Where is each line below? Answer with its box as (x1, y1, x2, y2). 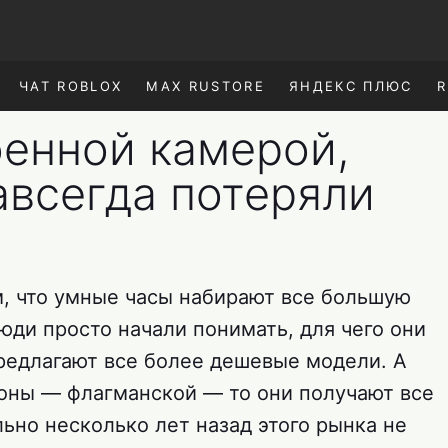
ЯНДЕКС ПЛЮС (289, 78, 413, 94)
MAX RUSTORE (146, 78, 266, 94)
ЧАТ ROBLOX (18, 78, 123, 94)
